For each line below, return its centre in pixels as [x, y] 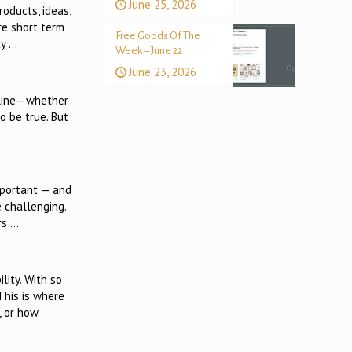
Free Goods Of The [158, 36]
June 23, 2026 [162, 72]
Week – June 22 [148, 51]
